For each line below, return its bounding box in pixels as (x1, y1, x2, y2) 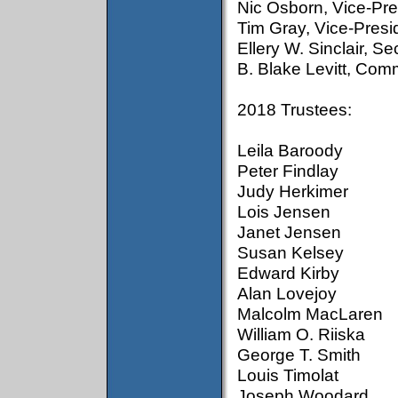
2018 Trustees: (237, 99, 352, 119)
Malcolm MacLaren (237, 304, 383, 323)
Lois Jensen (237, 202, 330, 221)
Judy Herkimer (237, 181, 348, 201)
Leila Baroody (237, 140, 343, 160)
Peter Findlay (237, 161, 338, 180)
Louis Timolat (237, 365, 338, 385)
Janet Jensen (237, 222, 341, 242)
